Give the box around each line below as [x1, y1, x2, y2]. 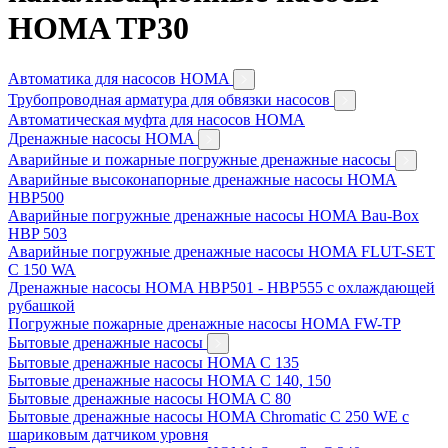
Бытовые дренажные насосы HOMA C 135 [8, 353, 299, 371]
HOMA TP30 [8, 10, 189, 47]
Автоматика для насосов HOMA [8, 69, 233, 87]
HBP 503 [8, 224, 67, 242]
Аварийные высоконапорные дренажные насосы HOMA [8, 170, 397, 188]
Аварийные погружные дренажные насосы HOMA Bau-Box [8, 206, 419, 224]
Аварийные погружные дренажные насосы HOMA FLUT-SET [8, 242, 435, 260]
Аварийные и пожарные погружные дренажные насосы [8, 150, 395, 168]
